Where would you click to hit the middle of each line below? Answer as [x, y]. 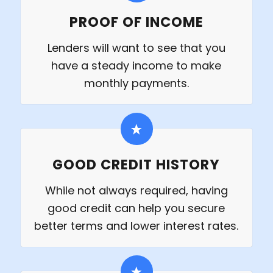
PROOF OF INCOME [136, 22]
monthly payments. [136, 83]
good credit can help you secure [136, 208]
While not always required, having [136, 191]
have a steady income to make [136, 66]
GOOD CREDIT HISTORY [136, 165]
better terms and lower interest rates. [136, 226]
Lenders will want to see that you [136, 48]
